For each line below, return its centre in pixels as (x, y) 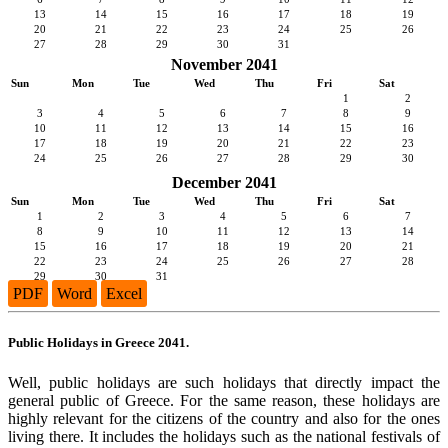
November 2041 (224, 65)
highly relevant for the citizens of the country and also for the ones (224, 418)
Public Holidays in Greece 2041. (98, 343)
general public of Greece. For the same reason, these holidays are (224, 400)
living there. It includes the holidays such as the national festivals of (224, 436)
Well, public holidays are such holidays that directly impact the (224, 382)
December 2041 (224, 183)
